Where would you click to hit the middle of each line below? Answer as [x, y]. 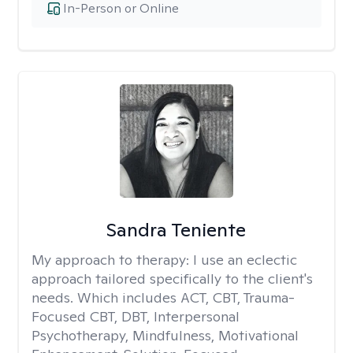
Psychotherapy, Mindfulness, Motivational [165, 335]
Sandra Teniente [176, 230]
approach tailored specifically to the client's [172, 279]
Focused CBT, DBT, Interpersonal [136, 316]
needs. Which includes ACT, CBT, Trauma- [163, 297]
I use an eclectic [245, 260]
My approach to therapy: [112, 260]
